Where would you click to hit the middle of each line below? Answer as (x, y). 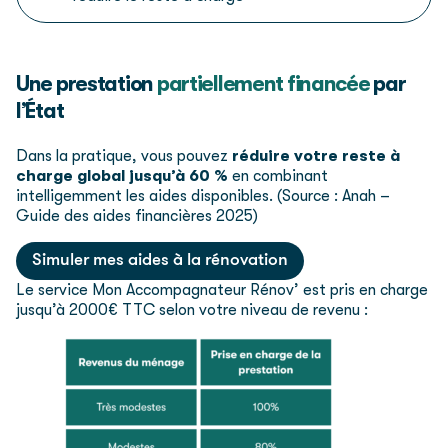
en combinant (278, 175)
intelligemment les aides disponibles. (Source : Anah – (203, 195)
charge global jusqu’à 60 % (122, 175)
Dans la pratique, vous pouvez (124, 155)
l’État (40, 110)
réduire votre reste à (316, 155)
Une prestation (86, 83)
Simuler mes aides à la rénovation (160, 260)
